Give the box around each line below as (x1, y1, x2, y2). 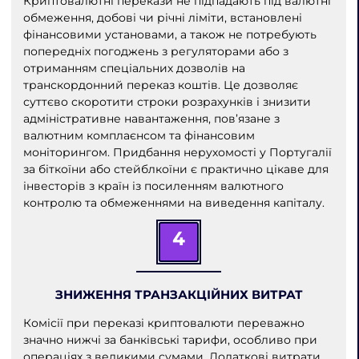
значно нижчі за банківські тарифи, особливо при (22, 332, 317, 347)
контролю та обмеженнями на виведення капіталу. (22, 195, 325, 210)
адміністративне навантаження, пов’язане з (22, 111, 280, 126)
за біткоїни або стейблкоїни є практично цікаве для (22, 161, 329, 176)
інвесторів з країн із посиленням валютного (22, 178, 284, 193)
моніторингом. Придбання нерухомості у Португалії (22, 144, 332, 159)
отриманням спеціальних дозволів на (22, 60, 245, 75)
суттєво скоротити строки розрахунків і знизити (22, 94, 311, 109)
